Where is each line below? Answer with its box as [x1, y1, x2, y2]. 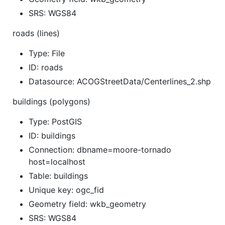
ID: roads [29, 62, 63, 72]
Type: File [29, 48, 65, 58]
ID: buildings [29, 130, 75, 141]
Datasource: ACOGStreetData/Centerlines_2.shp [29, 76, 211, 86]
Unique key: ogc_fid [29, 184, 104, 195]
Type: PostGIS [29, 116, 82, 127]
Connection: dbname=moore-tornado [29, 144, 171, 155]
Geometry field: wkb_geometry [29, 198, 146, 209]
